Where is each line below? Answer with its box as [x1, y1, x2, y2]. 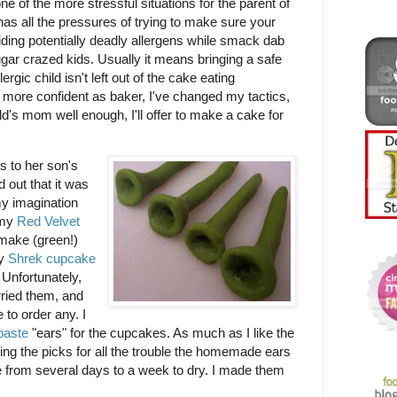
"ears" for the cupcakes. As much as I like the [28, 324, 294, 340]
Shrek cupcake [8, 250, 96, 266]
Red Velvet [17, 213, 80, 229]
